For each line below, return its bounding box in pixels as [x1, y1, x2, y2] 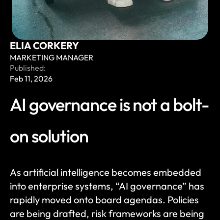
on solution [10, 125, 88, 147]
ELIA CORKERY [10, 39, 79, 52]
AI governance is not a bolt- [10, 93, 209, 115]
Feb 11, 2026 [10, 74, 53, 83]
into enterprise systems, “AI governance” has [10, 180, 204, 192]
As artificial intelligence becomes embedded [10, 166, 201, 178]
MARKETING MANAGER [10, 53, 93, 62]
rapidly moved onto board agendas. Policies [10, 193, 199, 206]
